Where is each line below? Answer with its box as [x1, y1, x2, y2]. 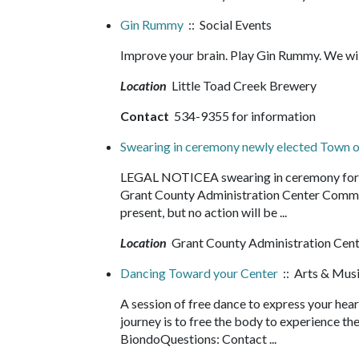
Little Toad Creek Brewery [169, 78, 317, 93]
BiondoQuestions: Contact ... [120, 331, 284, 346]
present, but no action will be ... [120, 204, 294, 220]
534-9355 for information [171, 108, 316, 123]
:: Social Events [184, 17, 272, 32]
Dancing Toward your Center [120, 265, 278, 280]
